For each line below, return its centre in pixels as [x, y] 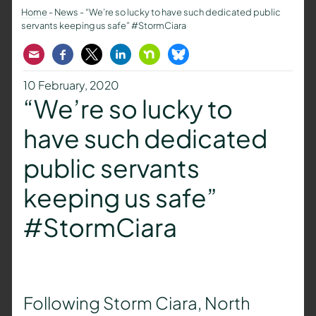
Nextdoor [174, 54]
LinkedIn [142, 54]
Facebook [92, 54]
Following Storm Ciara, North [136, 303]
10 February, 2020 [71, 85]
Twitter [109, 54]
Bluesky [202, 54]
